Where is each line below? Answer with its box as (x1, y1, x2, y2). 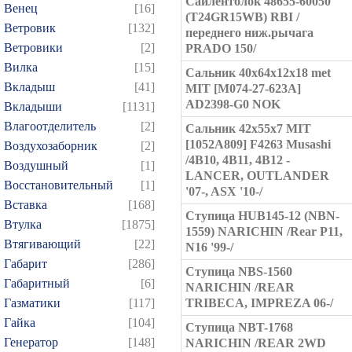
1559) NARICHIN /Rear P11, (185, 225, 343, 238)
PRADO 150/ (185, 42, 256, 55)
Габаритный (4, 277, 70, 290)
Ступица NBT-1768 (185, 321, 293, 334)
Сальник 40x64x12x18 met (185, 66, 331, 79)
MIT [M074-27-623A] (185, 82, 301, 95)
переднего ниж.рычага (185, 26, 313, 39)
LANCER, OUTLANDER (185, 169, 329, 182)
